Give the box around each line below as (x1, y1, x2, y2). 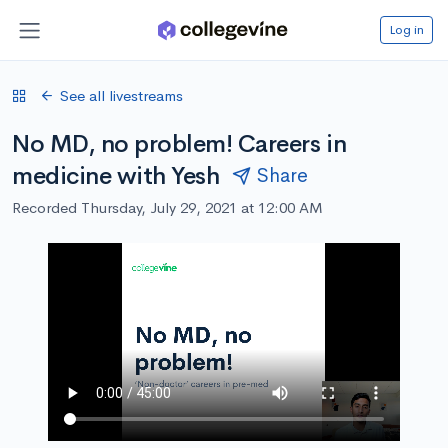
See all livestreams (60, 85, 183, 105)
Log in (389, 20, 424, 38)
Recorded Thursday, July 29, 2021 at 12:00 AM (12, 197, 323, 217)
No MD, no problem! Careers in (12, 128, 347, 159)
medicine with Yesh (12, 160, 220, 191)
